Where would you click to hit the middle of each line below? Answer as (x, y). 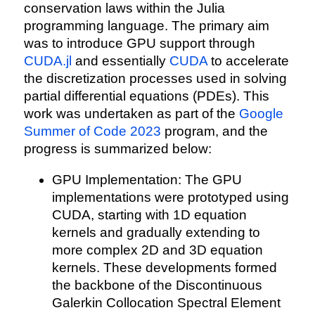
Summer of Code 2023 (92, 131)
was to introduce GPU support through (139, 44)
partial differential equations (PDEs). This (146, 96)
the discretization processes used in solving (155, 79)
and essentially (120, 61)
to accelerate (248, 61)
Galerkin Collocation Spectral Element (166, 303)
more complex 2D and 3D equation (157, 250)
